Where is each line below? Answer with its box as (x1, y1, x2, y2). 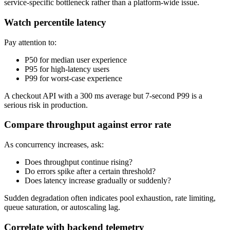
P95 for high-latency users (25, 64, 109, 73)
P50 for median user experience (25, 55, 127, 64)
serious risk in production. (4, 100, 88, 109)
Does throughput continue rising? (25, 158, 132, 167)
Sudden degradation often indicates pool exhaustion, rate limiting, (4, 194, 216, 203)
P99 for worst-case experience (25, 73, 122, 83)
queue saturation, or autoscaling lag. (4, 203, 120, 212)
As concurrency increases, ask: (4, 140, 104, 149)
